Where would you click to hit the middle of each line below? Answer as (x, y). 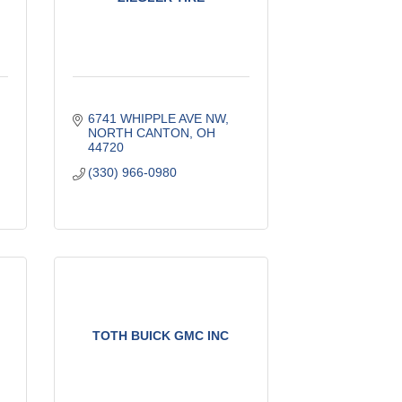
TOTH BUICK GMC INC (161, 335)
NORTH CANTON (139, 132)
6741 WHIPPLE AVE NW (157, 118)
